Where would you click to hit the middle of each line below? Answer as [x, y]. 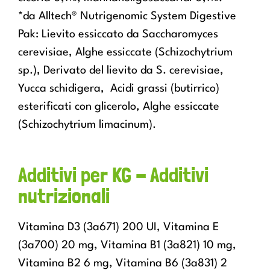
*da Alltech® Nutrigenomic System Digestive [127, 17]
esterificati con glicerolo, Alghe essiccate [119, 107]
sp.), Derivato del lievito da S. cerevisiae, [121, 71]
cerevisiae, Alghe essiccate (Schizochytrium [125, 53]
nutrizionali [64, 196]
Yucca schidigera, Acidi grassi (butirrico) [119, 89]
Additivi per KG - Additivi [113, 175]
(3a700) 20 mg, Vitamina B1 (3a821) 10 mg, [127, 246]
